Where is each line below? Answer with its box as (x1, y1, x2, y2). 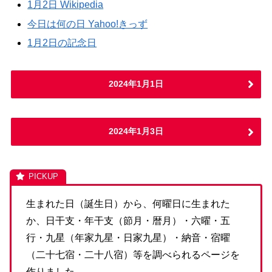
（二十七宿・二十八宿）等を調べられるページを (26, 250, 240, 260)
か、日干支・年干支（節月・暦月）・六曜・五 (26, 216, 230, 226)
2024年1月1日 (109, 78, 163, 89)
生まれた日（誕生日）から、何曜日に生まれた (26, 199, 230, 209)
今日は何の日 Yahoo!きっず (27, 18, 148, 29)
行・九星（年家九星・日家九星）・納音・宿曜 (26, 233, 230, 243)
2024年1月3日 (109, 126, 163, 137)
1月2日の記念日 (27, 37, 97, 48)
